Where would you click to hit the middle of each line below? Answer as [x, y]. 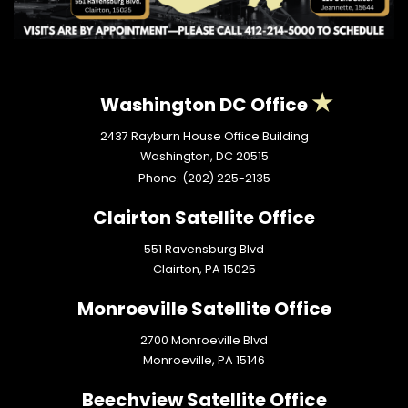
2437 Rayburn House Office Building [204, 137]
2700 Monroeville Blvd [204, 341]
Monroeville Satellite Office [204, 309]
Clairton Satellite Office [204, 218]
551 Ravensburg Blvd [204, 250]
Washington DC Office [204, 105]
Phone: [160, 178]
